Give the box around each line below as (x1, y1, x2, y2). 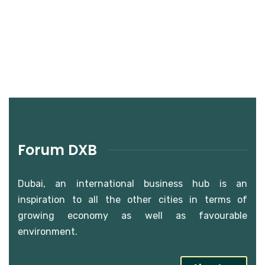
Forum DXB (18, 140, 97, 160)
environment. (18, 225, 77, 237)
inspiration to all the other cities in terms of (18, 193, 247, 205)
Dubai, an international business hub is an (18, 177, 247, 189)
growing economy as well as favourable (18, 209, 247, 221)
